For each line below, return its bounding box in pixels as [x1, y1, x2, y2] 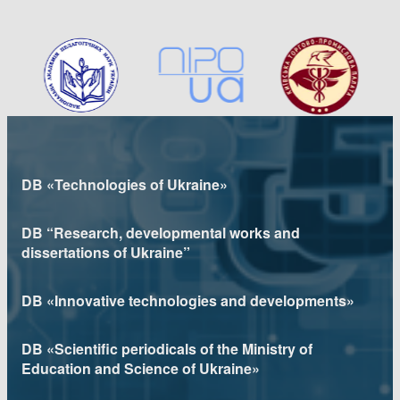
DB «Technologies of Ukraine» [21, 174, 228, 195]
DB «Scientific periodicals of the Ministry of [21, 338, 312, 359]
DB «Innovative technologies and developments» [21, 290, 354, 311]
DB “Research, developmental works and [21, 222, 300, 243]
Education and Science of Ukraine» [21, 358, 260, 379]
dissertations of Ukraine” [21, 242, 190, 262]
